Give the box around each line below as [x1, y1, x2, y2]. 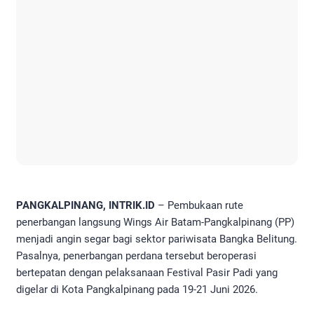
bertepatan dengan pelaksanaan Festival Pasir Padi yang [16, 266, 278, 280]
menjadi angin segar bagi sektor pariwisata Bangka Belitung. [16, 233, 297, 246]
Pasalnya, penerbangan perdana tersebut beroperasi [16, 250, 257, 263]
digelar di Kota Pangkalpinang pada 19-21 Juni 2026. [16, 283, 258, 296]
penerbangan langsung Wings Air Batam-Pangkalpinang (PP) [16, 216, 294, 229]
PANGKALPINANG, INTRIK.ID [16, 199, 155, 212]
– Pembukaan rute [155, 199, 243, 212]
